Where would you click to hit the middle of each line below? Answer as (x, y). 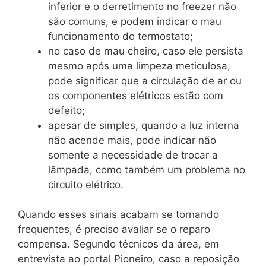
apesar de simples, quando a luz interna (144, 125)
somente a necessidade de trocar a (133, 155)
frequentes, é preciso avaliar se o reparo (114, 229)
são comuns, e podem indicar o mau (135, 21)
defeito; (66, 110)
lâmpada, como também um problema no (147, 170)
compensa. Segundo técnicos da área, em (118, 244)
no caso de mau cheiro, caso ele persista (146, 51)
